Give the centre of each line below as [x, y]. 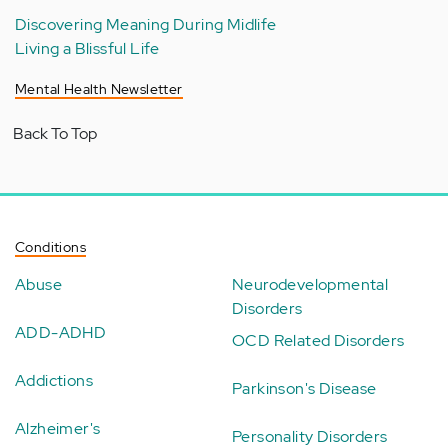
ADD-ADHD [61, 332]
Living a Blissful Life [87, 48]
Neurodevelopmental [310, 284]
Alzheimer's [58, 428]
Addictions [54, 380]
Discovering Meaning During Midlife [146, 24]
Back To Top [55, 133]
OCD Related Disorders [318, 340]
